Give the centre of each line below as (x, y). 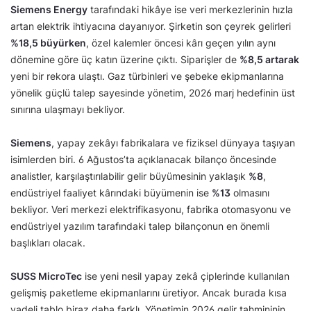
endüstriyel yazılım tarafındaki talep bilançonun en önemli (140, 226)
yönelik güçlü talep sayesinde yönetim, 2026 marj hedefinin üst (153, 93)
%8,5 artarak (269, 60)
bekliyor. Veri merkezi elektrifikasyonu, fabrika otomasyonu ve (151, 210)
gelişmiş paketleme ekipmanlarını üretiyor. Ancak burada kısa (149, 293)
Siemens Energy (49, 10)
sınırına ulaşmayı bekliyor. (68, 110)
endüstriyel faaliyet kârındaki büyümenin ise (111, 193)
